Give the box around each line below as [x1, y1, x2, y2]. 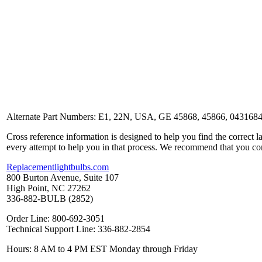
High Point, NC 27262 [6, 182, 91, 193]
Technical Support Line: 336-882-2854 [6, 223, 150, 234]
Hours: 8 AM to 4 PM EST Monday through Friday [6, 243, 198, 254]
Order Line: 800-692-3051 [6, 213, 105, 223]
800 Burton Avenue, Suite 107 [6, 172, 119, 182]
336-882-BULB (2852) [6, 193, 93, 204]
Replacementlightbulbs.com [6, 161, 109, 172]
